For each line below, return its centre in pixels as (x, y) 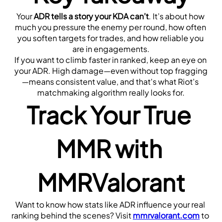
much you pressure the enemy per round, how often (110, 27)
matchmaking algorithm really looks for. (111, 92)
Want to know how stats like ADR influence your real (110, 204)
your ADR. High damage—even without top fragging (111, 70)
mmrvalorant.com (166, 215)
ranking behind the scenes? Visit (72, 215)
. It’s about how (176, 16)
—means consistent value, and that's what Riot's (110, 81)
